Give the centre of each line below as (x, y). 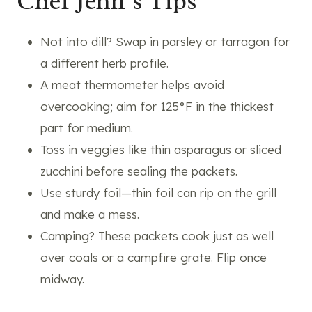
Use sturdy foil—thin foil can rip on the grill (158, 192)
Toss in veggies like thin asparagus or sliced (161, 149)
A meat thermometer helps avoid (132, 84)
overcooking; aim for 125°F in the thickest (157, 106)
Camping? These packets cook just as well (157, 235)
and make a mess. (90, 214)
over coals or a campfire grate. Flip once (154, 257)
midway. (62, 279)
